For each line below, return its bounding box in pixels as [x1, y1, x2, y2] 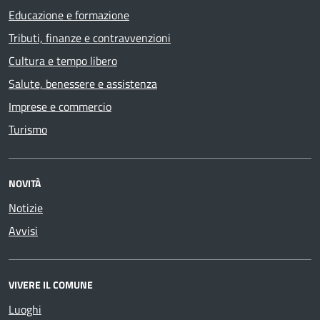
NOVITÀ [9, 176, 41, 191]
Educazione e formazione [9, 6, 129, 24]
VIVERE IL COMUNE [9, 277, 93, 292]
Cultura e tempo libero [9, 52, 117, 69]
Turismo [9, 121, 47, 138]
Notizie [9, 199, 43, 216]
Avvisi [9, 222, 38, 239]
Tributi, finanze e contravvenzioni [9, 29, 171, 46]
